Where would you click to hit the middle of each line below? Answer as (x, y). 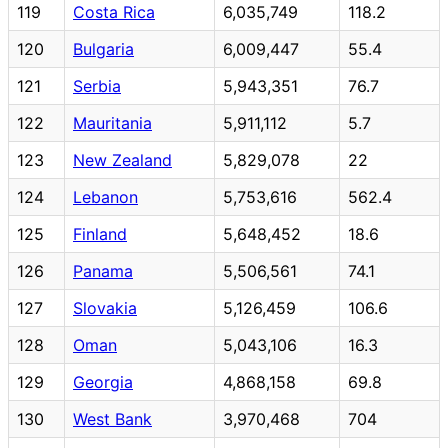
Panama (103, 270)
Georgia (103, 381)
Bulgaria (103, 48)
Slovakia (105, 307)
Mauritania (112, 122)
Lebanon (105, 196)
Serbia (97, 85)
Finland (100, 233)
